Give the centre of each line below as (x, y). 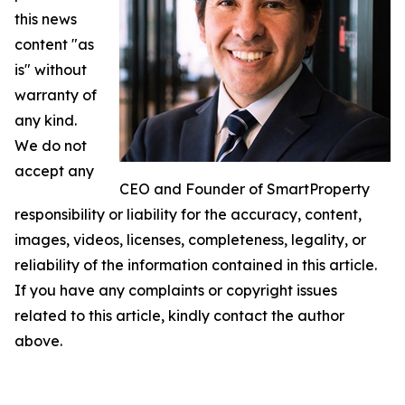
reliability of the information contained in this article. (196, 265)
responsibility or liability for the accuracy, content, (188, 214)
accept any (54, 171)
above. (38, 341)
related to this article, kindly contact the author (179, 316)
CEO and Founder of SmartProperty (245, 189)
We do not (51, 146)
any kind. (46, 120)
